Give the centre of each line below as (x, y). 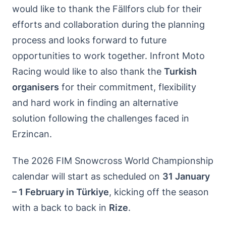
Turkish (180, 71)
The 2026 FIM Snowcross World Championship (113, 161)
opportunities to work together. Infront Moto (108, 55)
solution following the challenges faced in (101, 118)
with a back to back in (61, 208)
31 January (186, 176)
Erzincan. (32, 134)
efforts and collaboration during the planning (108, 24)
